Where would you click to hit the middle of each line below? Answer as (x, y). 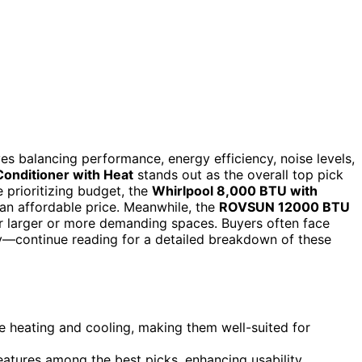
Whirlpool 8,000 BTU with (235, 190)
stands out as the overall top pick (238, 174)
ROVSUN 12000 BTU (284, 206)
